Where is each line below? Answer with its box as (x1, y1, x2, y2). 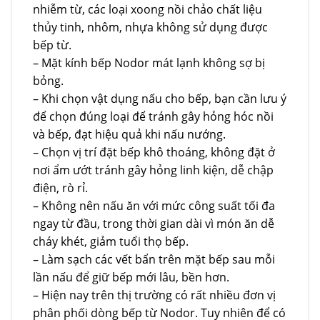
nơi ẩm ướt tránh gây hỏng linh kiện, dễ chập (33, 162, 274, 179)
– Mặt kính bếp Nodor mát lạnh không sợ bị (33, 55, 265, 71)
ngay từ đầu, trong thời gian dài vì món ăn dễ (33, 216, 274, 232)
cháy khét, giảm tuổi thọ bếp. (33, 234, 189, 250)
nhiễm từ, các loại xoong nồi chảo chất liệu (33, 1, 262, 18)
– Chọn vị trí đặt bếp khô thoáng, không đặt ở (33, 144, 275, 161)
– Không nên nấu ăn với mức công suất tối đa (33, 198, 275, 214)
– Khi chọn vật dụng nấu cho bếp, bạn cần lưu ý (33, 91, 286, 107)
